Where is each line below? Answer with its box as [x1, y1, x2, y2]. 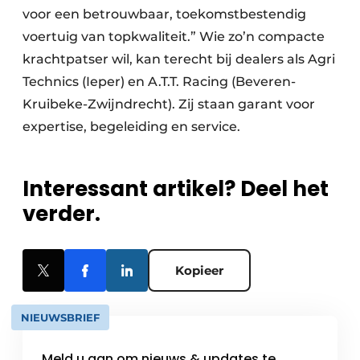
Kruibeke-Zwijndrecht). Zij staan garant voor [22, 96, 315, 112]
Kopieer [175, 263, 223, 279]
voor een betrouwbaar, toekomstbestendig [22, 6, 306, 22]
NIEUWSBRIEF [21, 311, 100, 325]
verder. [22, 199, 100, 229]
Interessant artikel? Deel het [22, 174, 329, 204]
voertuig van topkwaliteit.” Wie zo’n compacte [22, 29, 325, 45]
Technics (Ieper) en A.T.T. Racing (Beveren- [22, 74, 296, 90]
